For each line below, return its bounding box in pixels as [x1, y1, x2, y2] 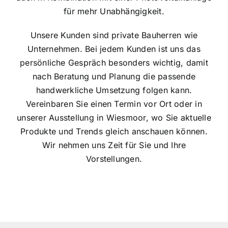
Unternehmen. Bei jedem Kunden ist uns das [27, 43, 201, 54]
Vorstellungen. [85, 153, 142, 164]
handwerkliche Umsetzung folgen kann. [36, 84, 192, 95]
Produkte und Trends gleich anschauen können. [20, 126, 208, 136]
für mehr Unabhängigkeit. [64, 6, 164, 16]
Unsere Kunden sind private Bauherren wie [30, 30, 198, 40]
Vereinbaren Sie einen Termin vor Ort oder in [26, 98, 202, 109]
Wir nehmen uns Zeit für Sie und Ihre [42, 139, 186, 150]
